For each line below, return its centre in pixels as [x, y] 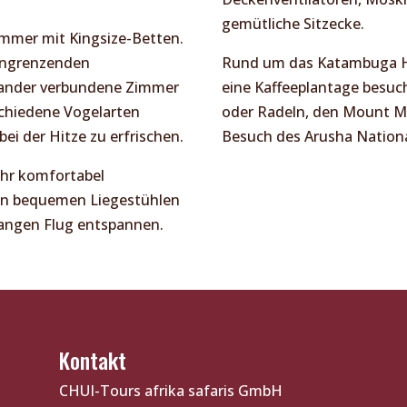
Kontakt [92, 359]
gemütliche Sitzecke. [293, 24]
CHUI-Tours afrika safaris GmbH [170, 390]
